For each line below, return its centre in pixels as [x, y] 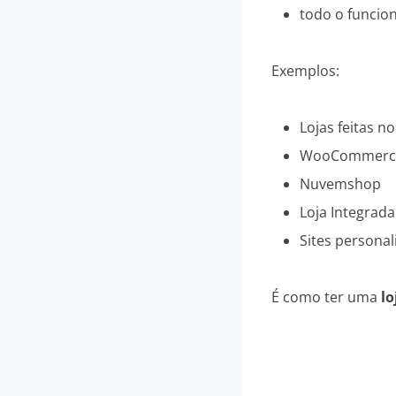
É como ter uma [326, 297]
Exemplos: [305, 71]
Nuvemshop [340, 184]
